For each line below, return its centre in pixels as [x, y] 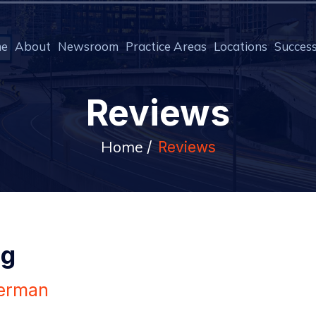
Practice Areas [166, 46]
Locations [241, 46]
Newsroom [89, 46]
